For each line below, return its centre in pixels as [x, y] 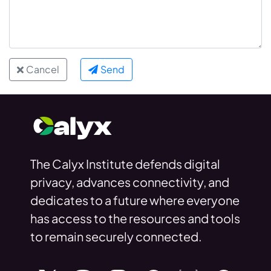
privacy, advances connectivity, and [129, 182]
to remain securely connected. [116, 237]
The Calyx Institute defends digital [125, 164]
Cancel [43, 69]
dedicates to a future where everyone [135, 200]
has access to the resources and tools [135, 218]
